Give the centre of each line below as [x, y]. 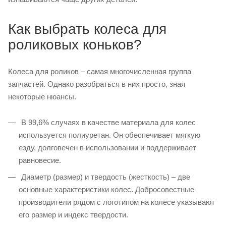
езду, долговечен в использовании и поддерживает [107, 147]
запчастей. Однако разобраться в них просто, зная [97, 84]
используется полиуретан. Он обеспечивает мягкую [109, 135]
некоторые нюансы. [42, 96]
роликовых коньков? [75, 45]
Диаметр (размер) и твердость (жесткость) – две [105, 177]
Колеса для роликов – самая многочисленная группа [100, 71]
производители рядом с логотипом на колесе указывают [117, 202]
